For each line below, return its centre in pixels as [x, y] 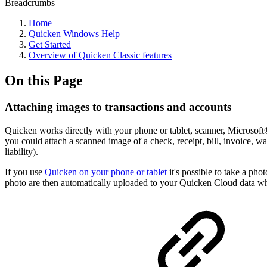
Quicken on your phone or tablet [106, 172]
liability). [21, 151]
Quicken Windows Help [74, 34]
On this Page [44, 80]
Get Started [50, 44]
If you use [25, 172]
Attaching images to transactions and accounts [118, 107]
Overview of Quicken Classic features [100, 55]
